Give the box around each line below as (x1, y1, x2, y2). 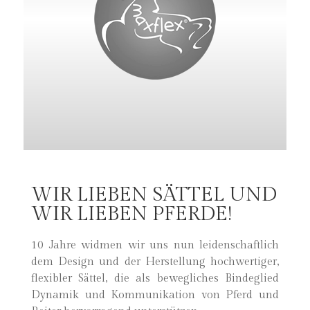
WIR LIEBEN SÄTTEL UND (31, 183, 277, 206)
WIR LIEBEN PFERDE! (31, 202, 232, 226)
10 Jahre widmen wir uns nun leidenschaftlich (31, 239, 279, 252)
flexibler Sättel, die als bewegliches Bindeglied (31, 272, 279, 285)
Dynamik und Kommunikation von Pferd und (31, 289, 279, 302)
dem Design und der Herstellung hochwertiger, (31, 255, 279, 268)
